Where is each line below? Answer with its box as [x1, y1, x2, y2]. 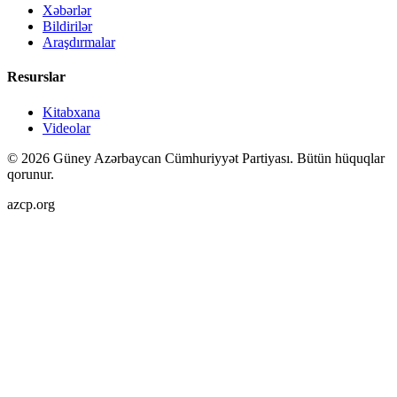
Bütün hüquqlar [297, 150, 385, 166]
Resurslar [7, 69, 66, 85]
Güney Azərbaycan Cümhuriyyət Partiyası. [50, 150, 297, 166]
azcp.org [7, 196, 55, 212]
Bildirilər [43, 19, 92, 35]
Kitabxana [43, 104, 100, 120]
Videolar [43, 120, 90, 136]
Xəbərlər [43, 3, 91, 19]
